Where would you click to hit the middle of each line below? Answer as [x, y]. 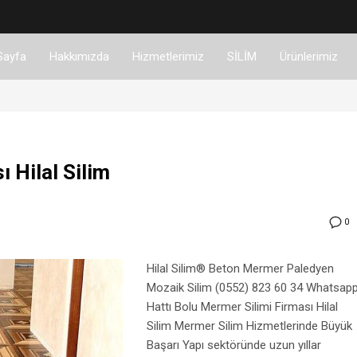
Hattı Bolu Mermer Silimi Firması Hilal [242, 307]
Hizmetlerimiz [168, 56]
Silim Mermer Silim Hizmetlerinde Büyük [249, 326]
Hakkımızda [79, 56]
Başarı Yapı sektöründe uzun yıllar [234, 345]
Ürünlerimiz [308, 56]
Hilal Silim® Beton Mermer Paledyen [240, 269]
